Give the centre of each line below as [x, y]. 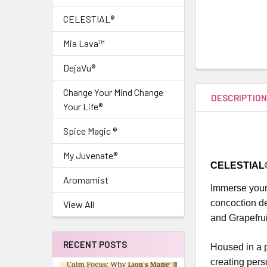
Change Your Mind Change [113, 92]
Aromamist [86, 180]
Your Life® [83, 106]
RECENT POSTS [95, 244]
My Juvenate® [90, 155]
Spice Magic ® [90, 131]
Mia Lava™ [84, 43]
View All [79, 204]
